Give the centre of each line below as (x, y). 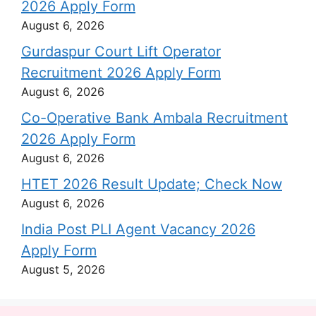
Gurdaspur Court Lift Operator (121, 51)
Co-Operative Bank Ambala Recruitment (154, 117)
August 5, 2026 (63, 269)
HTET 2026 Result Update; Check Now (152, 184)
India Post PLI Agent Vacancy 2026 (138, 229)
